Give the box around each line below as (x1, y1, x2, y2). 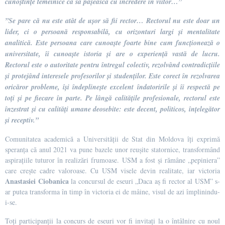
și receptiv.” (5, 115, 39, 125)
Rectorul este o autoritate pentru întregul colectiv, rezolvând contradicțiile (5, 59, 220, 70)
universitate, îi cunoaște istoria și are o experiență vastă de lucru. (5, 48, 220, 59)
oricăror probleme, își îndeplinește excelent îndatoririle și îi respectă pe (5, 81, 220, 92)
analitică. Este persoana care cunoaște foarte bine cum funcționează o (5, 37, 220, 48)
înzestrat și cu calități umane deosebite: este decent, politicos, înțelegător (5, 103, 220, 114)
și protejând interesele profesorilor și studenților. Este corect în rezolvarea (5, 70, 220, 81)
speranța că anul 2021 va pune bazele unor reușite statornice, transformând (5, 144, 220, 154)
